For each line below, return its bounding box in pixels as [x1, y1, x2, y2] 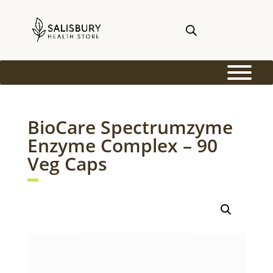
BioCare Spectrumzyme [27, 115, 233, 140]
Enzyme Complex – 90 [27, 133, 218, 158]
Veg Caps [27, 151, 107, 176]
